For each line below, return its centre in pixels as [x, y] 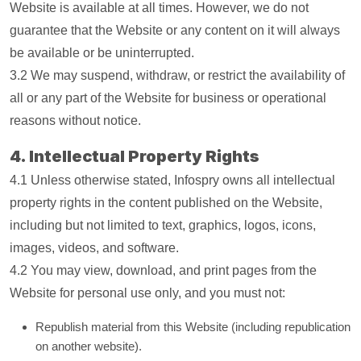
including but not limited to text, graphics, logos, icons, [163, 225]
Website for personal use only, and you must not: [147, 293]
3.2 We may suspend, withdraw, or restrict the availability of [177, 75]
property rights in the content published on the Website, [166, 203]
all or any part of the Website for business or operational [168, 98]
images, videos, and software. [94, 248]
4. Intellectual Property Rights [135, 156]
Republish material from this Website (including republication [193, 327]
